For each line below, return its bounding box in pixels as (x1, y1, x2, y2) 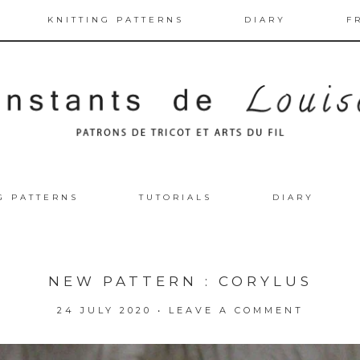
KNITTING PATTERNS (47, 14, 184, 25)
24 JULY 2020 (56, 304, 152, 316)
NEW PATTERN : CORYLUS (47, 272, 313, 289)
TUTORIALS (138, 191, 212, 202)
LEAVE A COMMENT (168, 304, 304, 316)
